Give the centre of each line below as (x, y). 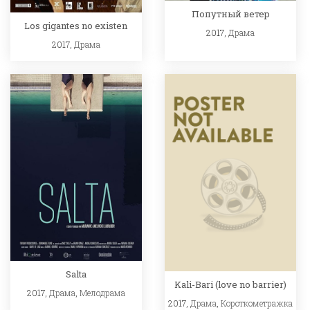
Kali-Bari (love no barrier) (231, 285)
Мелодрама (102, 293)
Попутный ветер (230, 13)
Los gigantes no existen (76, 25)
